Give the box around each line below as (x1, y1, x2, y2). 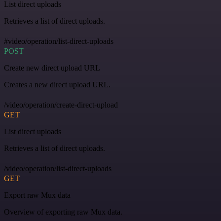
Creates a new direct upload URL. (4, 80, 110, 89)
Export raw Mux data (4, 191, 71, 200)
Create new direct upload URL (4, 64, 100, 73)
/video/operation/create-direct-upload (4, 101, 118, 110)
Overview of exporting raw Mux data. (4, 208, 122, 217)
